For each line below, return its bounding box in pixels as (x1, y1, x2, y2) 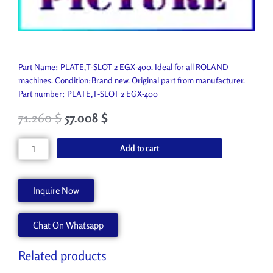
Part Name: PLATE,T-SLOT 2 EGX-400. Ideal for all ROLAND (18, 62, 229, 72)
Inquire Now (33, 185, 79, 197)
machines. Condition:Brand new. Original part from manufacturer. (18, 75, 245, 85)
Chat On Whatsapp (33, 219, 104, 232)
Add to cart (120, 143, 160, 153)
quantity (18, 219, 46, 230)
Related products (18, 248, 107, 264)
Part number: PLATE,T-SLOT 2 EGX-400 (18, 88, 158, 99)
